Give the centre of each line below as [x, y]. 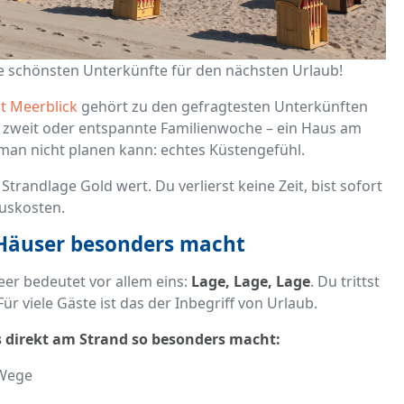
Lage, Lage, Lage [251, 282]
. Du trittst [345, 282]
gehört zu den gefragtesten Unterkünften [223, 107]
